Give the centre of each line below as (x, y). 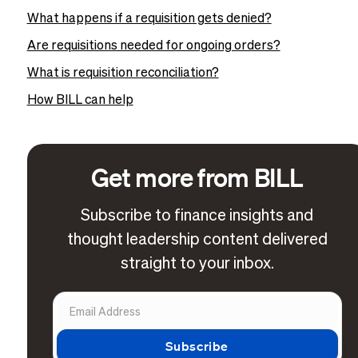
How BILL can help (80, 101)
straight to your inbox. (197, 264)
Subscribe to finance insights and (197, 216)
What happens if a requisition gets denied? (149, 19)
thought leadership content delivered (197, 240)
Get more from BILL (197, 177)
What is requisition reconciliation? (123, 74)
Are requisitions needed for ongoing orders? (153, 46)
